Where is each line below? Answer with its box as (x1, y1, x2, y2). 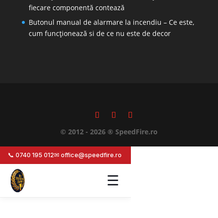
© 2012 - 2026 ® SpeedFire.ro (60, 127, 158, 137)
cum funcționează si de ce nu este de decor (28, 28, 171, 38)
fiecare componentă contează (28, 2, 125, 12)
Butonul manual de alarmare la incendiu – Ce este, (28, 17, 194, 27)
